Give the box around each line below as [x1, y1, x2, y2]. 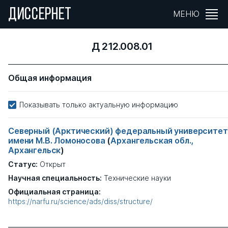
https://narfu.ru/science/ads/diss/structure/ [8, 197, 153, 206]
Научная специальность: [8, 174, 102, 182]
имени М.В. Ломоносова [8, 135, 107, 146]
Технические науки [104, 174, 171, 182]
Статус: [8, 160, 38, 168]
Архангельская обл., [110, 135, 194, 146]
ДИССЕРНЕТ [8, 6, 72, 24]
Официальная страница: [8, 187, 101, 196]
